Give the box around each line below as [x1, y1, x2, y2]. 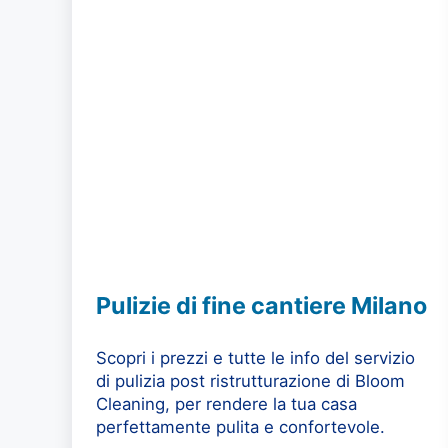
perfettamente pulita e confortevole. [96, 416, 385, 437]
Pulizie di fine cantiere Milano [96, 290, 427, 320]
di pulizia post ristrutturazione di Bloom [96, 370, 405, 391]
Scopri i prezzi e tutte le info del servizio [96, 347, 415, 368]
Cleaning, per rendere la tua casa [96, 393, 357, 414]
